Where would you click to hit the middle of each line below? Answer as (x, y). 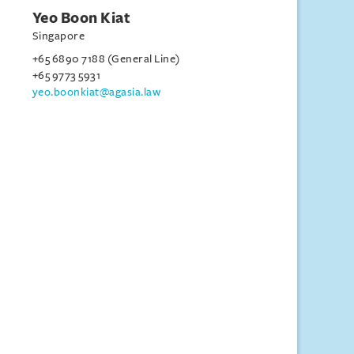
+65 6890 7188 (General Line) (106, 59)
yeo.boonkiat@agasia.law (96, 92)
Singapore (58, 36)
